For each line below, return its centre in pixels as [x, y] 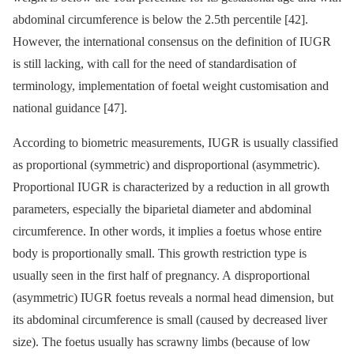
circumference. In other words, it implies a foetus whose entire [167, 232]
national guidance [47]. [70, 108]
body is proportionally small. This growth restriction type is [160, 254]
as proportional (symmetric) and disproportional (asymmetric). [166, 165]
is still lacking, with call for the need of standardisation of [154, 64]
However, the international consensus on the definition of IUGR [172, 42]
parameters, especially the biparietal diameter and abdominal [162, 209]
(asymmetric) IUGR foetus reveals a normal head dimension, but [173, 298]
